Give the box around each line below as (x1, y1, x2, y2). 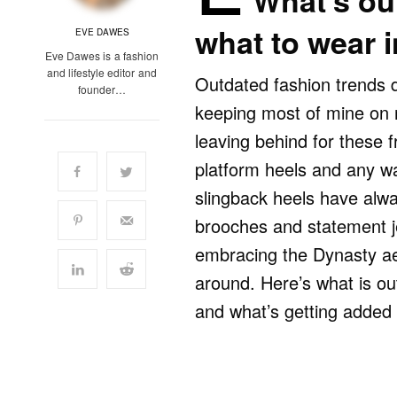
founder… (78, 82, 126, 97)
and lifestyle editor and (47, 65, 157, 81)
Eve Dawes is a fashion (45, 48, 159, 64)
